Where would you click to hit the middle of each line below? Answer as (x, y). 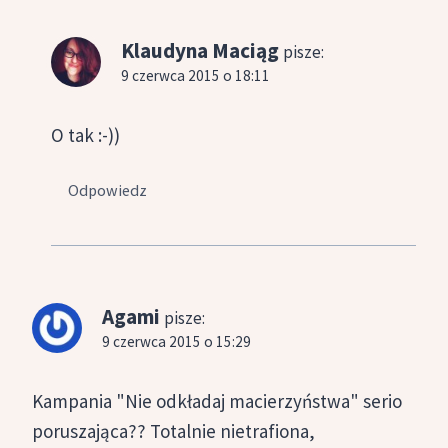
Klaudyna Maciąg (200, 50)
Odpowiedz (108, 189)
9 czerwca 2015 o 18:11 (195, 75)
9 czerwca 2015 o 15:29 (176, 341)
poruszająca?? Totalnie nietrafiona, (173, 430)
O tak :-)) (85, 135)
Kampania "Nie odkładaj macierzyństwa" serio (217, 400)
